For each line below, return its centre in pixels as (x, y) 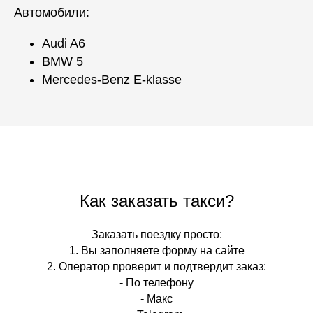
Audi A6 (64, 44)
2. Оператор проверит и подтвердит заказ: (156, 267)
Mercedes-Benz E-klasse (112, 80)
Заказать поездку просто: (156, 235)
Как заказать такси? (156, 201)
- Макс (156, 299)
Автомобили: (52, 13)
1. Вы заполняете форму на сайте (156, 251)
